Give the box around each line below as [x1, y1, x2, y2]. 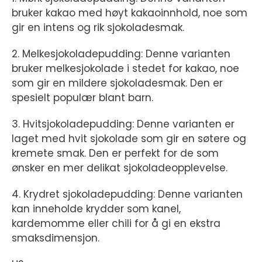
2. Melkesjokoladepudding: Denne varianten [12, 47, 230, 61]
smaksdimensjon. [12, 231, 99, 245]
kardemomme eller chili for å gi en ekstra [12, 216, 220, 230]
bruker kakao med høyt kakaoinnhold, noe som [12, 6, 247, 20]
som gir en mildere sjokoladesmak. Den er [12, 76, 223, 90]
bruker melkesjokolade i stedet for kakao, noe [12, 61, 239, 75]
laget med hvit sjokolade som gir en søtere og [12, 132, 246, 146]
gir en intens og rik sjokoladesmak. [12, 20, 184, 35]
